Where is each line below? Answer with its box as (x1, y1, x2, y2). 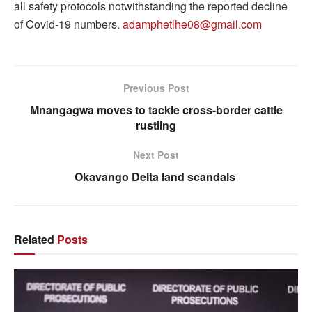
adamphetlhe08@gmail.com (123, 15, 262, 32)
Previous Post (123, 80, 189, 95)
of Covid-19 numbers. (14, 15, 123, 32)
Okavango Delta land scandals (74, 168, 238, 185)
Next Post (133, 147, 179, 162)
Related (14, 231, 54, 247)
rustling (136, 116, 176, 133)
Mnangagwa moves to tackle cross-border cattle (29, 101, 283, 118)
